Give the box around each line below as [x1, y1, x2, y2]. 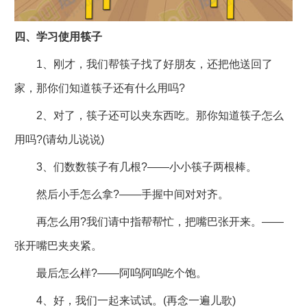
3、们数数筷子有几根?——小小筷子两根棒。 [14, 161, 257, 173]
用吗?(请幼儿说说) [14, 134, 104, 146]
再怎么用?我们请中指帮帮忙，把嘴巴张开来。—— [14, 216, 284, 228]
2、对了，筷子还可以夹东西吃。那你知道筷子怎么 [14, 110, 284, 122]
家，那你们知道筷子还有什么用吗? [14, 82, 185, 95]
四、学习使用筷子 [14, 31, 102, 43]
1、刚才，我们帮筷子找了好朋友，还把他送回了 [14, 58, 273, 71]
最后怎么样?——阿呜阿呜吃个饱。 [14, 267, 207, 280]
